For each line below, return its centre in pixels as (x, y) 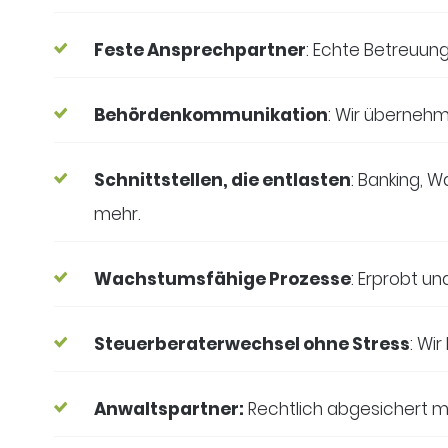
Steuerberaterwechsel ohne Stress (251, 343)
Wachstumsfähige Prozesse (222, 278)
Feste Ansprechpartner (199, 49)
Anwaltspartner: (168, 408)
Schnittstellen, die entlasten (222, 179)
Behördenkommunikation (210, 114)
